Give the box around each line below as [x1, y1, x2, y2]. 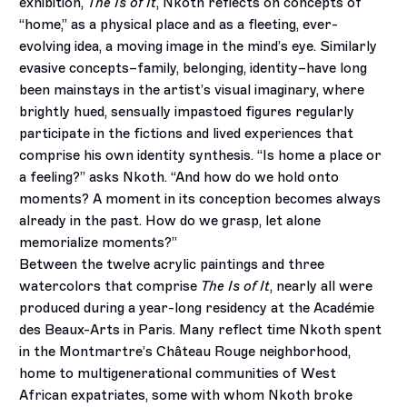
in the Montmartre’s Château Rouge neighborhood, [19, 343, 352, 361]
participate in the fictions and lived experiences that [19, 125, 354, 143]
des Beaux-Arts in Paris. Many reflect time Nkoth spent [19, 322, 382, 339]
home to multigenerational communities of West [19, 365, 337, 382]
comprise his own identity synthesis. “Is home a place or [19, 147, 382, 164]
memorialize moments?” [19, 234, 178, 252]
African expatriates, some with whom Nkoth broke [19, 387, 353, 404]
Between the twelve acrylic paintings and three [19, 256, 325, 273]
